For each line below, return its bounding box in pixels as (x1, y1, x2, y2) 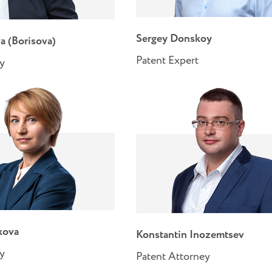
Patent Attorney (136, 248, 211, 265)
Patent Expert (136, 52, 199, 69)
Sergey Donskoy (136, 30, 212, 47)
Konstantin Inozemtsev (136, 226, 245, 243)
